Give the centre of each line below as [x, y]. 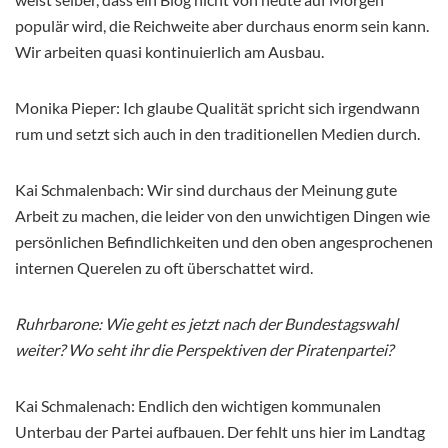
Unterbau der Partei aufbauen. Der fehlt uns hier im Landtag [220, 431]
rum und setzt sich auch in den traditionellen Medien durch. [217, 133]
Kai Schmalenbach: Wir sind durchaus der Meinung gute [206, 189]
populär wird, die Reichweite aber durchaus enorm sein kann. [222, 25]
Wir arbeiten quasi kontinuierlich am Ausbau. [169, 51]
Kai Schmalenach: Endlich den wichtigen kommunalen [198, 405]
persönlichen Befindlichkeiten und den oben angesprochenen [224, 241]
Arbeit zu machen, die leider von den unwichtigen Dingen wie [222, 215]
